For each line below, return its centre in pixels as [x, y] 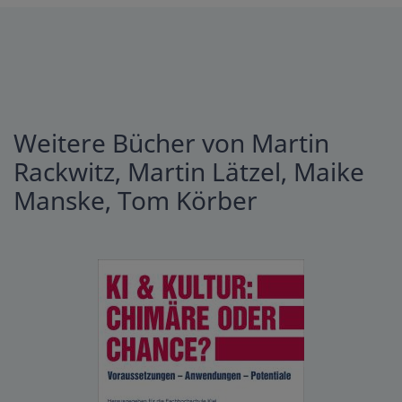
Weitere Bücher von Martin [171, 143]
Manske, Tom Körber [135, 201]
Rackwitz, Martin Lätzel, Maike [189, 172]
